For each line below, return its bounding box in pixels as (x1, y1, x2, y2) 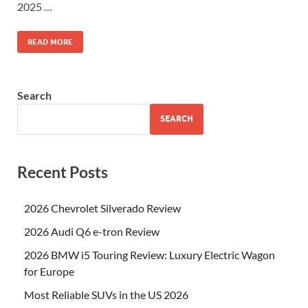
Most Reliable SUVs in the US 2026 (24, 287, 188, 301)
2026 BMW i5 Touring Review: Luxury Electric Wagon (24, 247, 275, 261)
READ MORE (27, 36, 73, 47)
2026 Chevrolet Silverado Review (24, 201, 181, 214)
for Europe (24, 264, 74, 278)
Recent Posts (17, 162, 108, 181)
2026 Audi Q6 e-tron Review (24, 224, 159, 238)
